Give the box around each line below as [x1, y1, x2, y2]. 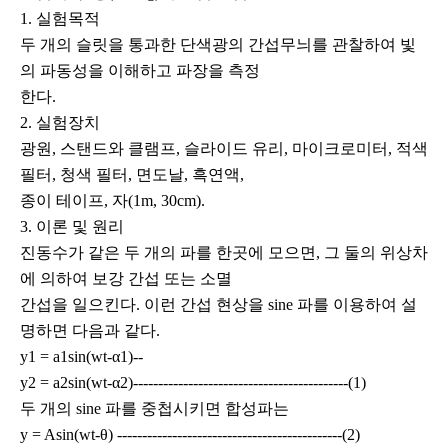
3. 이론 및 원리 [20, 218, 124, 236]
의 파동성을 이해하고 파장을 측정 [20, 62, 260, 80]
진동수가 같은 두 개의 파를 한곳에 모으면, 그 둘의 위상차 [20, 244, 428, 262]
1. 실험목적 [20, 10, 100, 28]
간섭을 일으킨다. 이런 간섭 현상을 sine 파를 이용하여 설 [20, 296, 417, 314]
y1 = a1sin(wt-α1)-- [20, 348, 143, 366]
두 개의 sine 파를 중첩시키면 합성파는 [20, 400, 289, 418]
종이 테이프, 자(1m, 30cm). [20, 192, 205, 210]
